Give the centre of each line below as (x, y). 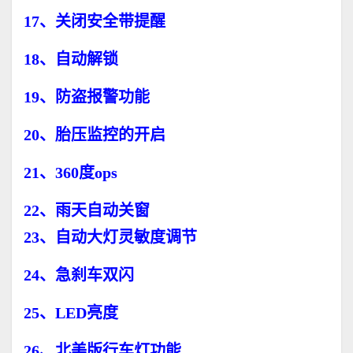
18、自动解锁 (71, 59)
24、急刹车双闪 (79, 275)
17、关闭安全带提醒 (95, 22)
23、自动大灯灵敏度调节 (110, 238)
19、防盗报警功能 (87, 97)
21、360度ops (71, 173)
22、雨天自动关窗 (87, 211)
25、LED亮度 (71, 313)
